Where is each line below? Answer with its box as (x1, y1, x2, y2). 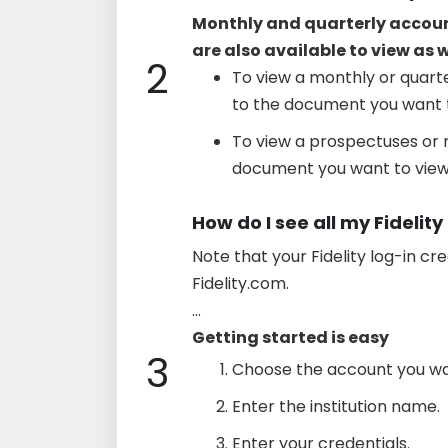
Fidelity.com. (192, 271, 289, 295)
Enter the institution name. (232, 394, 440, 418)
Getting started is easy (192, 325, 389, 349)
